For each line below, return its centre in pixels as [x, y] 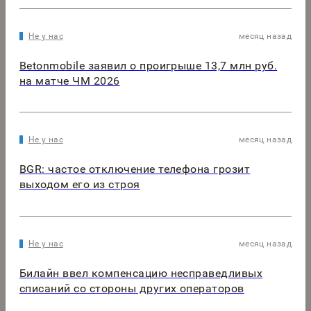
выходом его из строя [80, 185]
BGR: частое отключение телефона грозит [135, 169]
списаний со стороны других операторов [132, 288]
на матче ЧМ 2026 [70, 81]
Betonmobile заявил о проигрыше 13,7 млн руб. [149, 65]
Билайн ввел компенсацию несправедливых [141, 273]
